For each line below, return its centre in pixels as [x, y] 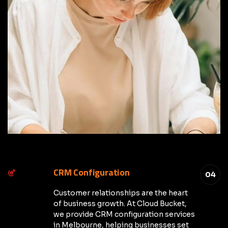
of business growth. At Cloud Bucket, [120, 204]
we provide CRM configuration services [124, 214]
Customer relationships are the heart [121, 193]
